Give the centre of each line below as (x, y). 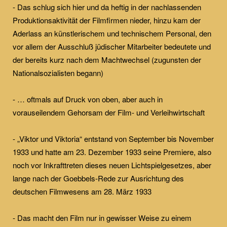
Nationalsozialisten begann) (58, 72)
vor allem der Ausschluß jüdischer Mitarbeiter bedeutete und (112, 46)
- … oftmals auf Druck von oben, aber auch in (88, 99)
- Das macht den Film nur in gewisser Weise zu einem (102, 217)
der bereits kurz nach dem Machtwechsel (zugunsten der (107, 59)
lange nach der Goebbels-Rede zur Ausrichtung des (98, 178)
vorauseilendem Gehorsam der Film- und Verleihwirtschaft (109, 112)
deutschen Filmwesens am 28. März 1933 (82, 191)
